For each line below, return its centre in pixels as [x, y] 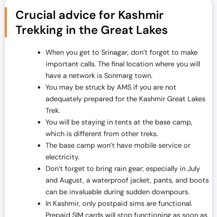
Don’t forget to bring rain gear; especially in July [123, 169]
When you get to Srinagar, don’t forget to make [121, 52]
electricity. [63, 157]
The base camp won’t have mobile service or [118, 145]
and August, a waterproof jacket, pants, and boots [127, 180]
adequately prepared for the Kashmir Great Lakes [125, 99]
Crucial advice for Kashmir [90, 15]
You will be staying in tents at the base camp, [119, 122]
